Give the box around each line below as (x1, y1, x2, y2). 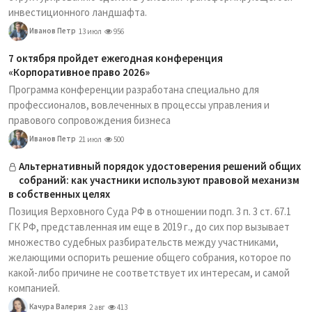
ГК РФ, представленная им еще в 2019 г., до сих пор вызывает (8, 220, 290, 233)
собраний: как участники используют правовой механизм (19, 173, 299, 187)
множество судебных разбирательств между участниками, (8, 235, 279, 249)
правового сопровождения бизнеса (8, 114, 171, 127)
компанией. (8, 281, 60, 295)
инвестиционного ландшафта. (8, 6, 147, 19)
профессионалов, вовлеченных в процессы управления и (8, 98, 270, 111)
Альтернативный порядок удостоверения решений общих (19, 159, 301, 173)
